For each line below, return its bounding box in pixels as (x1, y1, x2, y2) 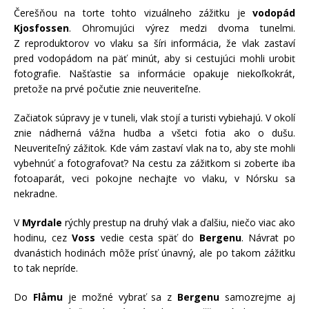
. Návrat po (241, 231, 296, 245)
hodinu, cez (14, 231, 72, 245)
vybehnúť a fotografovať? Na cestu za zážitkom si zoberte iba (14, 157, 295, 170)
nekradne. (14, 187, 57, 201)
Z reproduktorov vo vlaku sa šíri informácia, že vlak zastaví (14, 37, 295, 50)
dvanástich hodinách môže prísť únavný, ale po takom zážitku (14, 246, 295, 260)
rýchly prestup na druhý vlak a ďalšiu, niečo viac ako (62, 216, 296, 230)
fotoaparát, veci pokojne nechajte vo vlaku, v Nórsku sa (14, 172, 295, 186)
